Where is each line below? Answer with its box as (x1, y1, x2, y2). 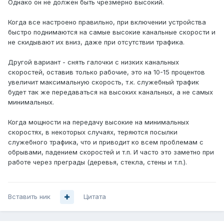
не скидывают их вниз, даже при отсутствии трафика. (8, 38, 184, 46)
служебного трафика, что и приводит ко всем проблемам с (8, 138, 203, 146)
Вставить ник (8, 192, 50, 201)
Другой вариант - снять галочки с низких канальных (8, 58, 179, 66)
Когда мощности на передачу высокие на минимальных (8, 118, 189, 126)
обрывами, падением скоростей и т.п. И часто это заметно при (8, 148, 214, 156)
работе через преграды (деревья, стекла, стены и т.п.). (8, 158, 187, 166)
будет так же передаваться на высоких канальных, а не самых (8, 88, 213, 96)
